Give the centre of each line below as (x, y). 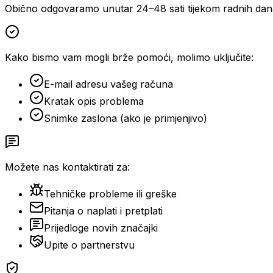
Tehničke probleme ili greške (110, 193)
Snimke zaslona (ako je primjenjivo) (126, 118)
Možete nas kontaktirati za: (67, 167)
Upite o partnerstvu (89, 245)
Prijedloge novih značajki (101, 228)
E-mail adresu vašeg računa (108, 84)
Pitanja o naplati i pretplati (103, 211)
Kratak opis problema (94, 101)
